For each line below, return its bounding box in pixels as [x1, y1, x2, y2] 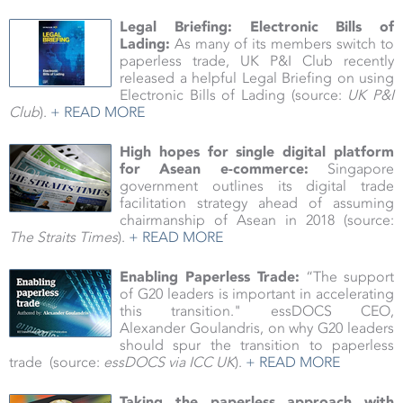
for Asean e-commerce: [120, 160, 327, 178]
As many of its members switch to [170, 35, 394, 53]
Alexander [120, 319, 185, 337]
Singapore [327, 160, 394, 178]
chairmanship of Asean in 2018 [120, 211, 335, 229]
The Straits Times [9, 228, 118, 246]
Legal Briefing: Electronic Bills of [120, 18, 394, 36]
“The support [300, 268, 394, 286]
